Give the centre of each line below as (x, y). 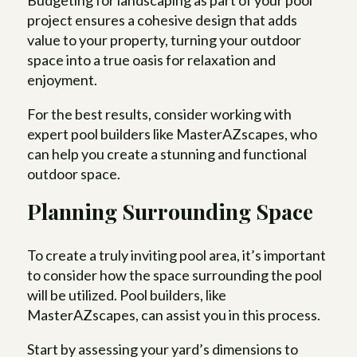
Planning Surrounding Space (171, 212)
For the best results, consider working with (160, 114)
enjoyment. (63, 80)
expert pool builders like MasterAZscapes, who (173, 134)
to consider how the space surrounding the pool (175, 275)
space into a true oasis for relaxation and (152, 60)
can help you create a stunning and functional (167, 154)
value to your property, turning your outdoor (165, 40)
